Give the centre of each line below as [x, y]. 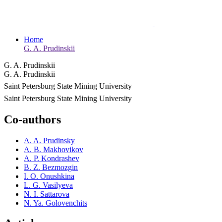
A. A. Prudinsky [49, 140]
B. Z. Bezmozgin [51, 167]
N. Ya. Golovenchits [55, 203]
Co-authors [32, 119]
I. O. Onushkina [49, 176]
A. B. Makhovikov [54, 149]
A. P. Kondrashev [52, 158]
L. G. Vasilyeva [48, 185]
